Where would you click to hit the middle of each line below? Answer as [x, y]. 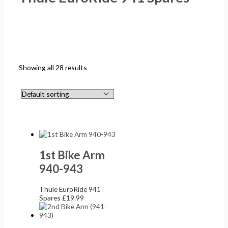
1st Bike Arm [72, 155]
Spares [51, 198]
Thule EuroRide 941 [70, 189]
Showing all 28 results [53, 68]
